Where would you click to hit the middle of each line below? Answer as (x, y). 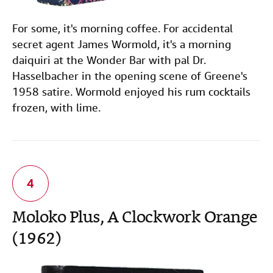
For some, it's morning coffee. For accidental (122, 28)
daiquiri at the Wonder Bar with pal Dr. (109, 60)
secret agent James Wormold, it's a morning (122, 44)
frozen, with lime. (56, 108)
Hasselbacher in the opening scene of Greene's (130, 76)
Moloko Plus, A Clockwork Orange (135, 218)
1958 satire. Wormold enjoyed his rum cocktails (131, 92)
